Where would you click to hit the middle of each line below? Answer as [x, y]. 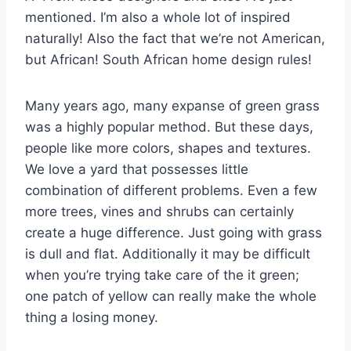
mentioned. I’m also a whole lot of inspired [158, 18]
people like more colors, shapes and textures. [168, 148]
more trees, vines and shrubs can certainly [159, 212]
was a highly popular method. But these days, [169, 127]
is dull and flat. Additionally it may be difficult [168, 254]
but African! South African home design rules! [168, 60]
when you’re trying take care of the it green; [162, 275]
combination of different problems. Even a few [171, 191]
